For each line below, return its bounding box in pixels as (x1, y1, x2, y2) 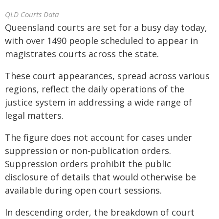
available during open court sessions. (5, 184, 162, 196)
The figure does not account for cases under (5, 131, 192, 143)
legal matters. (5, 109, 64, 121)
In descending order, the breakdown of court (5, 206, 195, 218)
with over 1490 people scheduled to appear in (5, 35, 198, 46)
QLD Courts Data (5, 9, 59, 19)
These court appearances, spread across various (5, 70, 210, 82)
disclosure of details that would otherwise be (5, 171, 196, 183)
